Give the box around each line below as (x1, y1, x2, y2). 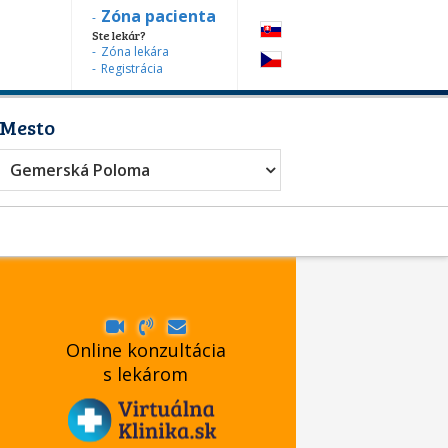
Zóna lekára (101, 43, 169, 60)
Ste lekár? (92, 27, 146, 43)
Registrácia (101, 60, 163, 77)
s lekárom (103, 361, 189, 386)
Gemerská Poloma (10, 159, 150, 181)
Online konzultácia (65, 337, 226, 362)
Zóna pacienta (101, 5, 216, 27)
